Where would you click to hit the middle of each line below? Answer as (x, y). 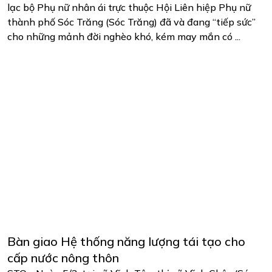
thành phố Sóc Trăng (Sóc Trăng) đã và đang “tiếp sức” (131, 22)
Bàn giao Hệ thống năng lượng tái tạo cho (126, 242)
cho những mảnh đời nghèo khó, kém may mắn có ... (124, 36)
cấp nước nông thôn (63, 258)
